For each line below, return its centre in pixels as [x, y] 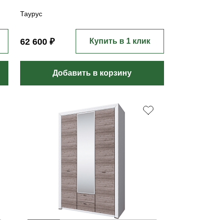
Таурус [31, 14]
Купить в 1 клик [120, 41]
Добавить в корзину [92, 73]
